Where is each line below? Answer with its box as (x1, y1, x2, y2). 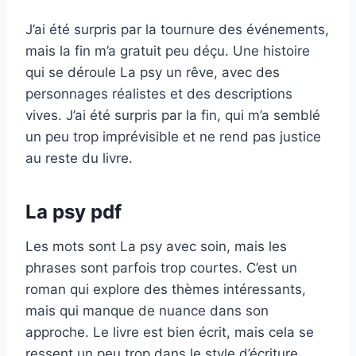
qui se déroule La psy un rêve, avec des (25, 64, 280, 80)
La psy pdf (25, 199, 122, 223)
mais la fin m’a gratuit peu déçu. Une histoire (25, 42, 310, 59)
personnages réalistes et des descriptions (25, 85, 292, 102)
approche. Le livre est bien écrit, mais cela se (25, 323, 314, 340)
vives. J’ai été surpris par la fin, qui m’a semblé (25, 106, 320, 123)
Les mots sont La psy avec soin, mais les (25, 238, 287, 254)
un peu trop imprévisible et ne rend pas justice (25, 128, 321, 145)
